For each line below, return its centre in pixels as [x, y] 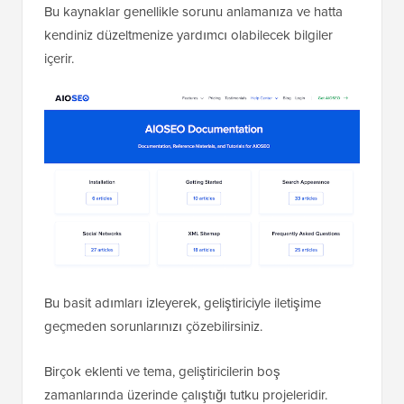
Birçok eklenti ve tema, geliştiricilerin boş [162, 372]
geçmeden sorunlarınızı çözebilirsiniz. [153, 327]
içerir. [59, 58]
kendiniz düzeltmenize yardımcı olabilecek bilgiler [188, 35]
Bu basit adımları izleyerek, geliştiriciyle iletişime [183, 303]
